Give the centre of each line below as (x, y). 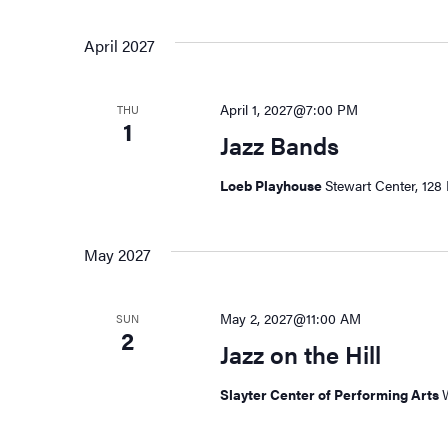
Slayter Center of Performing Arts (330, 394)
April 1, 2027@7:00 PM (288, 109)
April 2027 (119, 46)
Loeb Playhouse (272, 185)
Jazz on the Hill (300, 354)
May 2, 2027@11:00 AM (290, 318)
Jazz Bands (279, 145)
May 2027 (117, 255)
